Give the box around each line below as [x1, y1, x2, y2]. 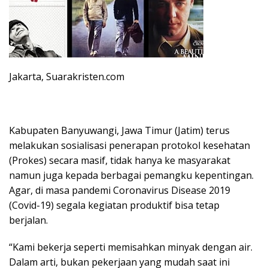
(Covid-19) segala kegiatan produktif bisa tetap [9, 198, 220, 212]
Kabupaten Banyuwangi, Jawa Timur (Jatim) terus [9, 123, 230, 137]
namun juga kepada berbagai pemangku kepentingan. [9, 168, 254, 182]
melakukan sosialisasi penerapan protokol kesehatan [9, 138, 250, 152]
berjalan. [9, 213, 48, 227]
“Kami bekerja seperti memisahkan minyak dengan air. [9, 240, 252, 254]
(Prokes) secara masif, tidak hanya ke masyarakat [9, 153, 230, 167]
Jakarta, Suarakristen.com [9, 69, 124, 83]
